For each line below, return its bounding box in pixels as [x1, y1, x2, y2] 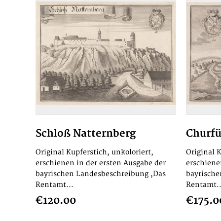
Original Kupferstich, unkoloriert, [36, 148, 153, 156]
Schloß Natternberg [36, 127, 136, 140]
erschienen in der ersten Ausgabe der [36, 159, 166, 167]
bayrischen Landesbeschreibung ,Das [36, 170, 166, 178]
